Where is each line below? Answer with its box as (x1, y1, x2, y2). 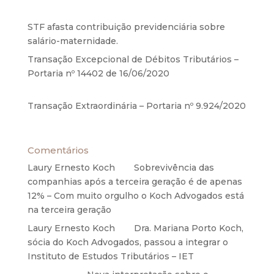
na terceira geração (27, 204, 111, 215)
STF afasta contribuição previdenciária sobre (27, 21, 225, 32)
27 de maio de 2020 (27, 114, 115, 125)
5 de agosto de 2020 (120, 35, 210, 46)
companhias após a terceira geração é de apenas (27, 176, 242, 187)
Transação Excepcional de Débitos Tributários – (27, 54, 239, 65)
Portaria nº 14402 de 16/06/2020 (27, 68, 169, 79)
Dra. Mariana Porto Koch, (133, 223, 243, 234)
